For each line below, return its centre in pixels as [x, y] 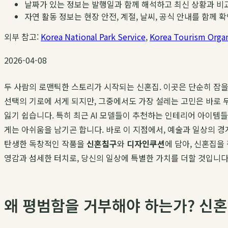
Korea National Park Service [93, 37]
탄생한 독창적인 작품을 [45, 144]
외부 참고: [22, 37]
